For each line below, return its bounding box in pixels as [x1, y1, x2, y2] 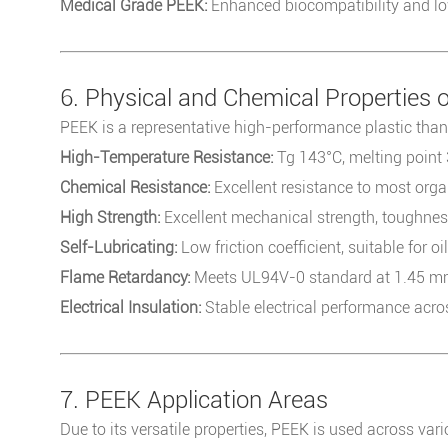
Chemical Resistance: [60, 177, 210, 197]
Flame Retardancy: [60, 267, 190, 287]
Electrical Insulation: [60, 297, 201, 317]
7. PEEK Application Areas [60, 385, 328, 414]
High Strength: [60, 207, 160, 227]
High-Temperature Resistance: [60, 147, 273, 167]
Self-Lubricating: [60, 237, 177, 257]
